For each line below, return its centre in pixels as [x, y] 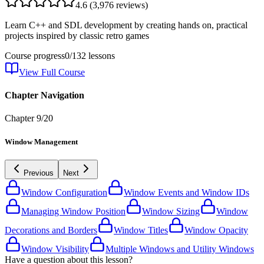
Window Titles [141, 230]
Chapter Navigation [44, 95]
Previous [39, 173]
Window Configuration [64, 192]
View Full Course [52, 72]
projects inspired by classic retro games [77, 35]
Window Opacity [216, 230]
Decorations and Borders [51, 230]
